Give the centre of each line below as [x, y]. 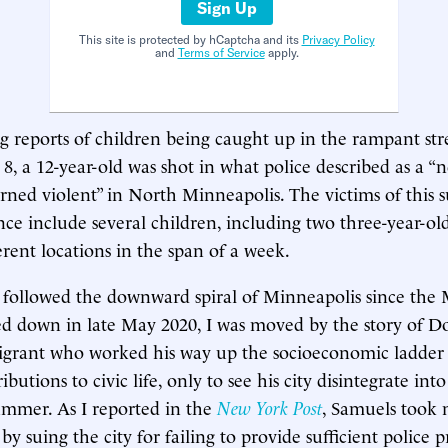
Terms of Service [221, 52]
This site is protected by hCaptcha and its [190, 39]
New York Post [269, 406]
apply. [281, 52]
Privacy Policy [338, 39]
